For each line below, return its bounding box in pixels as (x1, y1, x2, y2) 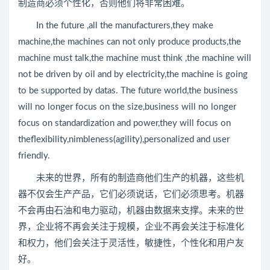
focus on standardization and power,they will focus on (18, 119, 231, 128)
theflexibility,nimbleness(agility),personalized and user (18, 135, 230, 144)
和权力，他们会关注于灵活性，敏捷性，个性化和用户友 (18, 239, 244, 248)
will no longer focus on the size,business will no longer (18, 102, 236, 111)
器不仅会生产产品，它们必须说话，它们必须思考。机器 (18, 190, 244, 199)
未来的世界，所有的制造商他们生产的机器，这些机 (18, 174, 244, 183)
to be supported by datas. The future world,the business (18, 86, 238, 95)
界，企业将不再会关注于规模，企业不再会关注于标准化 (18, 222, 244, 231)
